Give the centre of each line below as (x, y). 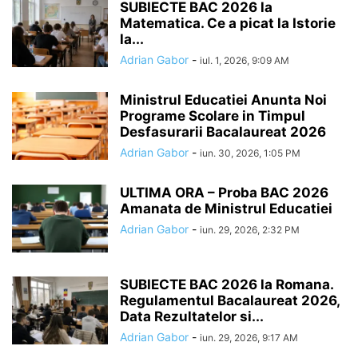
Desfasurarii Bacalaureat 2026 (223, 132)
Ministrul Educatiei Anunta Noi (223, 100)
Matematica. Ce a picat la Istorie (228, 23)
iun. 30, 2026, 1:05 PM (250, 153)
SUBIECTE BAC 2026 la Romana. (227, 284)
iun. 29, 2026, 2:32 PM (250, 230)
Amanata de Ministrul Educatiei (226, 209)
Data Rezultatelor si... (192, 316)
